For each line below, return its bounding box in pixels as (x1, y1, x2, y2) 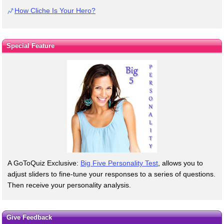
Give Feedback (6, 213, 52, 221)
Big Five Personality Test (80, 158, 158, 167)
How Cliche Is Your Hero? (14, 6, 95, 14)
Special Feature (6, 41, 54, 49)
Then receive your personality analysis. (7, 180, 131, 189)
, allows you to (158, 158, 203, 167)
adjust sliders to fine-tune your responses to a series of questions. (7, 169, 215, 178)
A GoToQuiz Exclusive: (7, 158, 80, 167)
